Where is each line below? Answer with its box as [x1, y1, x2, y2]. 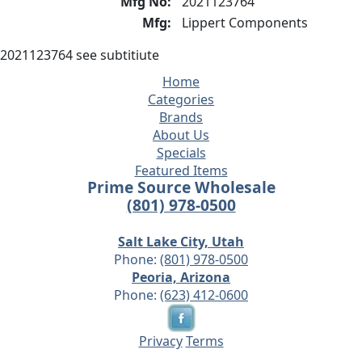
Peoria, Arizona [132, 268, 230, 286]
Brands [159, 108, 203, 126]
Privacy [138, 332, 183, 350]
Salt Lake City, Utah [118, 233, 244, 250]
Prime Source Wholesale [86, 176, 276, 198]
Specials [156, 144, 206, 162]
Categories [148, 90, 214, 108]
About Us [153, 126, 209, 144]
